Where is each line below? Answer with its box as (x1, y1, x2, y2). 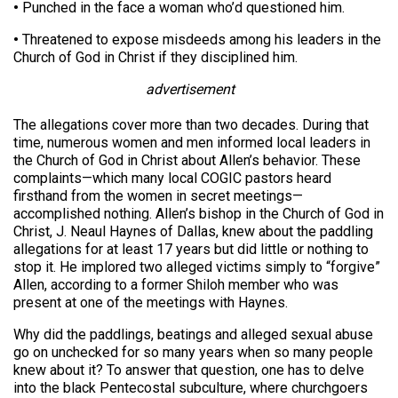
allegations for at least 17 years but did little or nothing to (13, 241, 369, 259)
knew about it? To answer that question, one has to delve (13, 362, 364, 379)
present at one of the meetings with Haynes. (13, 294, 288, 312)
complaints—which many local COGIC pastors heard (13, 170, 331, 187)
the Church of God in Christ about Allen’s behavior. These (13, 152, 361, 170)
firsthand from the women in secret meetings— (13, 187, 303, 205)
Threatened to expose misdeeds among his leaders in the (19, 31, 381, 49)
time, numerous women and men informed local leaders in (13, 134, 370, 152)
